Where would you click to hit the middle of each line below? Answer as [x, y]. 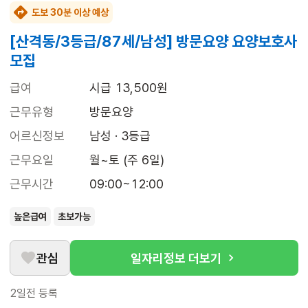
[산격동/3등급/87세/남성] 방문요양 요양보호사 [153, 42]
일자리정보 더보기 [176, 258]
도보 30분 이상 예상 [70, 13]
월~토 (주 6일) [127, 160]
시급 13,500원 [129, 88]
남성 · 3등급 [120, 136]
